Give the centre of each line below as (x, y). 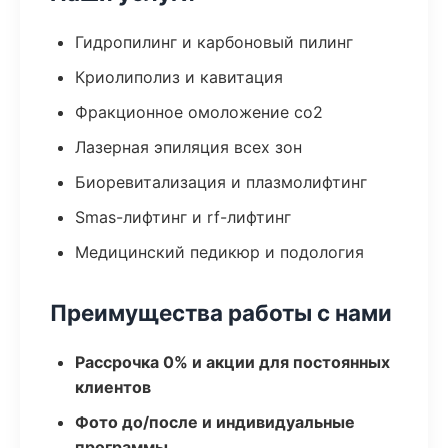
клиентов (113, 387)
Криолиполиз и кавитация (179, 77)
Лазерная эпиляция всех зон (188, 147)
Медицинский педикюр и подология (219, 252)
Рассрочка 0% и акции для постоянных (232, 362)
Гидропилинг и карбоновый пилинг (214, 42)
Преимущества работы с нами (221, 312)
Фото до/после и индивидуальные (215, 422)
